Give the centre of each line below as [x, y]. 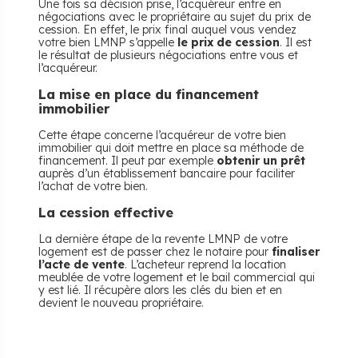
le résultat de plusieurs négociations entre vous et [168, 55]
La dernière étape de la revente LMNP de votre [163, 239]
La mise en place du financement [149, 94]
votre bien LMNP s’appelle [108, 42]
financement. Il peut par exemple [127, 161]
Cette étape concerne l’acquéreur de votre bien [162, 135]
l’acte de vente [82, 265]
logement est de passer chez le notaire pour [155, 252]
